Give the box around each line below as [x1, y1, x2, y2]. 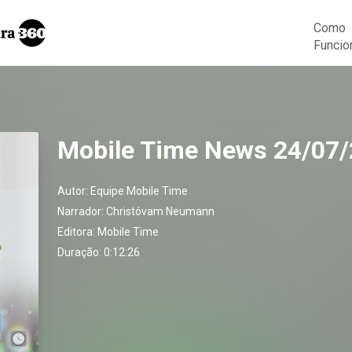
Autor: [57, 185, 90, 197]
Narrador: [57, 205, 106, 218]
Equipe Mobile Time [90, 185, 188, 197]
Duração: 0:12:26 [57, 246, 140, 258]
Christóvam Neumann [106, 205, 214, 218]
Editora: [57, 225, 97, 238]
